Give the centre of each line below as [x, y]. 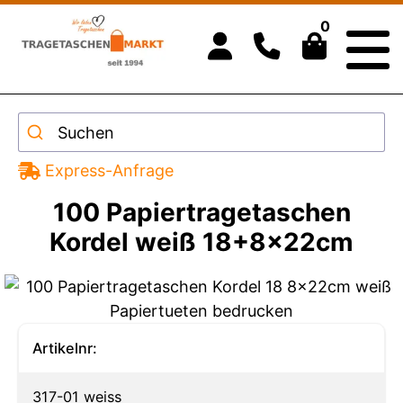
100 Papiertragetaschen [201, 212]
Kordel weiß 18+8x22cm [201, 242]
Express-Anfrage [109, 170]
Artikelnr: [65, 348]
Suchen [86, 132]
